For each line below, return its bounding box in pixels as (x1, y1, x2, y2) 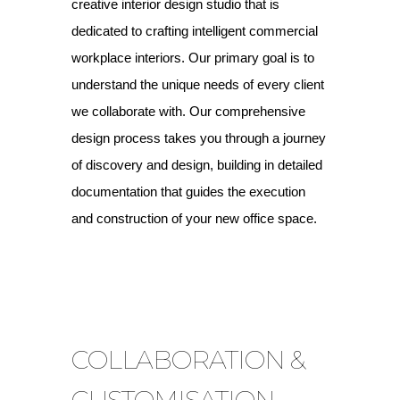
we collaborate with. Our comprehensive (71, 104, 305, 119)
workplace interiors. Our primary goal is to (71, 50, 314, 65)
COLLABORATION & (71, 344, 304, 375)
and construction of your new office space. (71, 211, 317, 226)
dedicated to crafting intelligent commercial (71, 23, 318, 38)
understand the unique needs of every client (71, 77, 324, 92)
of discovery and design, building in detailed (71, 157, 322, 172)
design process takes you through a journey (71, 130, 326, 146)
